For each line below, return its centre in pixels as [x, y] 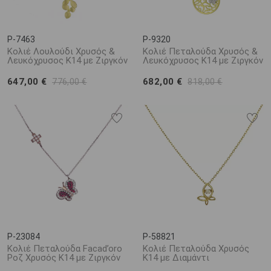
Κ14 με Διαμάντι [176, 258]
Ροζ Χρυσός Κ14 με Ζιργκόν [64, 258]
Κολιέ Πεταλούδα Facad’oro [65, 249]
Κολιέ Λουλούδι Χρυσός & [61, 51]
